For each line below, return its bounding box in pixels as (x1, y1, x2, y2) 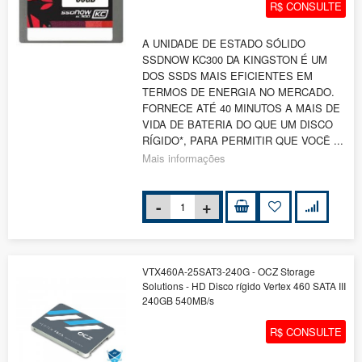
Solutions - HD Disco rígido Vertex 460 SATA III (142, 278, 346, 293)
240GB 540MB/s (142, 293, 214, 307)
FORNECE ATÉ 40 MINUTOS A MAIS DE (142, 100, 340, 116)
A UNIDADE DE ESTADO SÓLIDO (142, 36, 305, 52)
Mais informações (142, 149, 225, 166)
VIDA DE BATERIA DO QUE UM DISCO (142, 116, 333, 133)
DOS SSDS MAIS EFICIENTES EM (142, 68, 313, 84)
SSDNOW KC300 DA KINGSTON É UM (142, 52, 327, 68)
